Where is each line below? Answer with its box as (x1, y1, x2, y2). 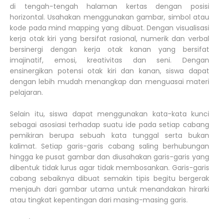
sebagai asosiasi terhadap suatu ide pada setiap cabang (10, 120, 209, 130)
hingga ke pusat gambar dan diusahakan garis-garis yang (10, 152, 209, 162)
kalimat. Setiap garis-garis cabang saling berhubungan (10, 141, 209, 152)
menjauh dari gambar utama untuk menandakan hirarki (10, 184, 209, 195)
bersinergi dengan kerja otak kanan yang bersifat (10, 44, 209, 55)
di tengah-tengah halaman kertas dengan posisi (10, 1, 209, 12)
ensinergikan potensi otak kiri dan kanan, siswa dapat (10, 66, 209, 76)
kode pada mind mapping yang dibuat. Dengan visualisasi (10, 23, 209, 33)
